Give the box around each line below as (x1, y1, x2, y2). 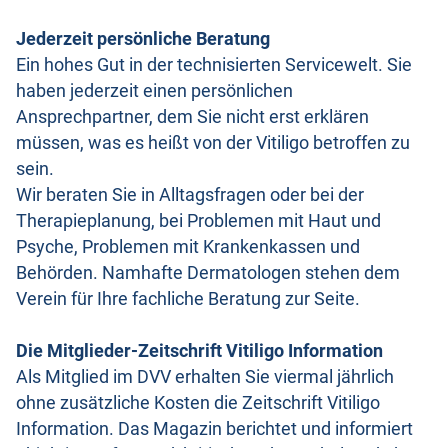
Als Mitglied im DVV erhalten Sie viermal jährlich (16, 366, 394, 387)
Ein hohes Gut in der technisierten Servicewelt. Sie (16, 54, 412, 75)
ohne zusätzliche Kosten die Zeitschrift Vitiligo (16, 392, 380, 413)
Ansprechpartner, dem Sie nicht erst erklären (16, 106, 369, 127)
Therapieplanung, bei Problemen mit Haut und (16, 210, 381, 231)
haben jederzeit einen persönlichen (16, 80, 293, 101)
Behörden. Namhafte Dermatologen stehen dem (16, 262, 400, 283)
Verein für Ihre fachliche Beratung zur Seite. (16, 288, 360, 309)
